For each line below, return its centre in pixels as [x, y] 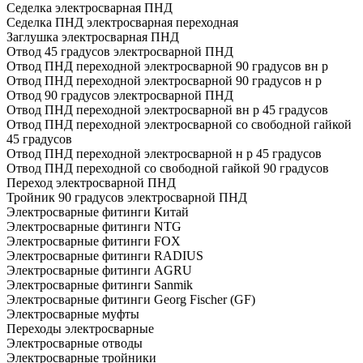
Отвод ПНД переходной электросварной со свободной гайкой [179, 124]
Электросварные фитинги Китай [98, 211]
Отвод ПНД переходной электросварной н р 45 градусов [164, 153]
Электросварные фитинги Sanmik [100, 284]
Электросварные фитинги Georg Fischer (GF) [131, 299]
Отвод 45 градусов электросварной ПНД [120, 51]
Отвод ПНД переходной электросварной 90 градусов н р [164, 80]
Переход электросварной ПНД [91, 182]
